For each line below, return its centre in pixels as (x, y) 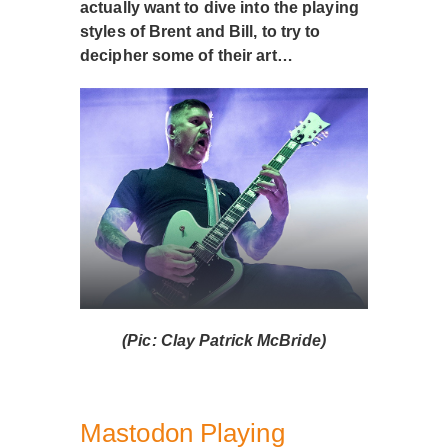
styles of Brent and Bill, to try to (200, 31)
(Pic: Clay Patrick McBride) (224, 341)
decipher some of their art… (186, 55)
